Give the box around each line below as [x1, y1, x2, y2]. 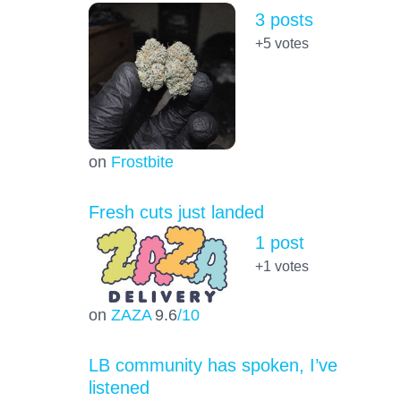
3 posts [254, 10, 313, 30]
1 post [254, 233, 304, 253]
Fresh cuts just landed [88, 202, 264, 223]
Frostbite [110, 152, 174, 172]
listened [88, 377, 149, 397]
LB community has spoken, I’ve [88, 354, 337, 375]
